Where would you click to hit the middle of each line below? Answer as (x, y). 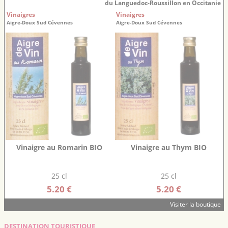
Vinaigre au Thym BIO (168, 147)
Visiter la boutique (195, 204)
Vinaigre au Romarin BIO (59, 147)
